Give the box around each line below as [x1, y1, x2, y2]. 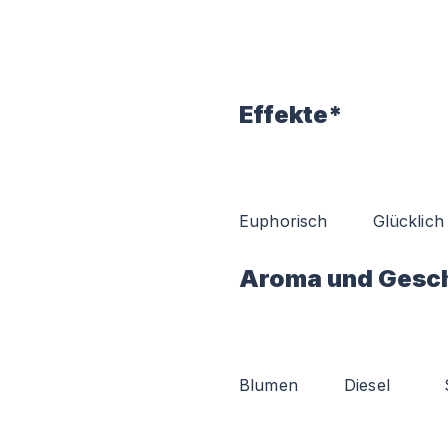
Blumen [239, 375, 298, 395]
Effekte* [239, 100, 343, 129]
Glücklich [372, 211, 444, 231]
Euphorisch [239, 211, 328, 231]
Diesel [343, 375, 390, 395]
